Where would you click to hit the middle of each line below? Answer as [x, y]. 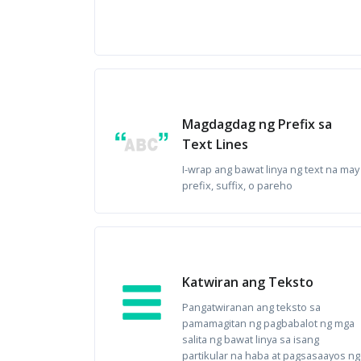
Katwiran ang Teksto [248, 282]
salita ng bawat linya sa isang [251, 339]
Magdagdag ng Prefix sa [257, 124]
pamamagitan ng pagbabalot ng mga [268, 323]
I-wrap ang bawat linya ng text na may [271, 169]
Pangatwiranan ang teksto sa [251, 307]
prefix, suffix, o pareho [237, 185]
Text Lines [215, 144]
